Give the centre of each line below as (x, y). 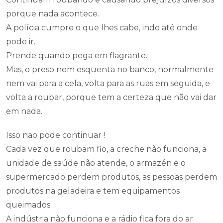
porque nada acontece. (53, 14)
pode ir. (21, 42)
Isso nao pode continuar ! (56, 135)
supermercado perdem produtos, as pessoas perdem (111, 177)
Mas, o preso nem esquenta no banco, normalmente (110, 69)
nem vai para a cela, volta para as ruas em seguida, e (108, 83)
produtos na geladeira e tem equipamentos (93, 191)
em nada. (24, 111)
